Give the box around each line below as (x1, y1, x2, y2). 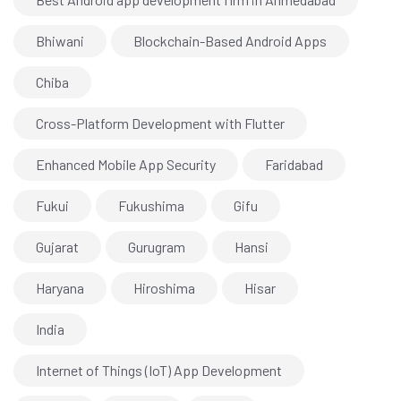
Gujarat (36, 238, 79, 256)
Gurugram (128, 238, 185, 256)
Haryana (36, 279, 84, 297)
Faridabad (265, 156, 323, 174)
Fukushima (118, 197, 184, 215)
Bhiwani (36, 32, 84, 50)
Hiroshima (133, 279, 195, 297)
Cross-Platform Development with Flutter (36, 115, 285, 132)
